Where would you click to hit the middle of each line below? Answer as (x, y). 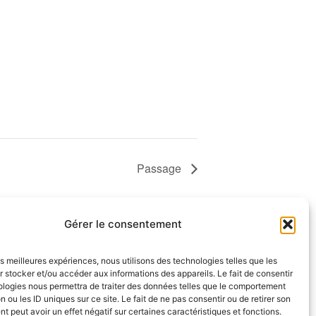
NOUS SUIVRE (162, 300)
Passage (160, 168)
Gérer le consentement (123, 224)
